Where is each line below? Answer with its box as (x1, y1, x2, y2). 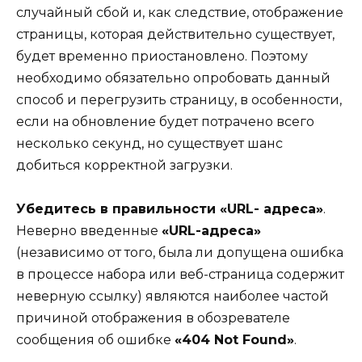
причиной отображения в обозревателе (16, 310, 290, 326)
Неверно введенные (16, 223, 162, 239)
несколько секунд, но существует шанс (16, 136, 283, 152)
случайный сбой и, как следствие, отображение (16, 5, 343, 21)
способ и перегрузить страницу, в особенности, (16, 92, 342, 108)
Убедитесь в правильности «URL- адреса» (16, 201, 323, 217)
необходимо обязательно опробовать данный (16, 70, 330, 86)
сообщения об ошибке (16, 332, 175, 348)
